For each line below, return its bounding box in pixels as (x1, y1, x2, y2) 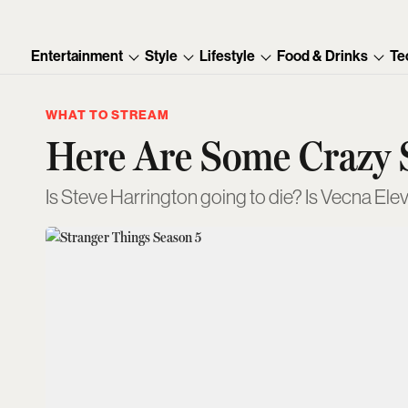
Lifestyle (199, 47, 256, 65)
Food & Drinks (277, 47, 369, 65)
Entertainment (31, 47, 124, 65)
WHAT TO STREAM (46, 107, 169, 123)
